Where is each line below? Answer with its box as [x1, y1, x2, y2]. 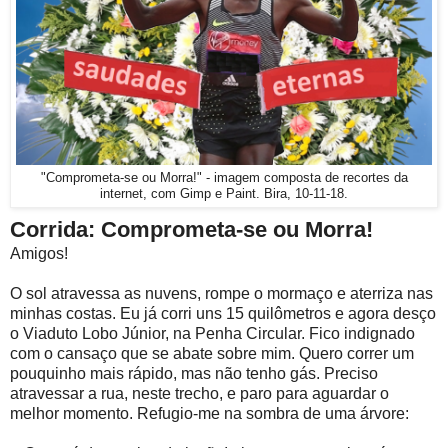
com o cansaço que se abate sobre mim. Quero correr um [10, 345, 414, 363]
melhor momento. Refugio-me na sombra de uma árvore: [10, 405, 409, 423]
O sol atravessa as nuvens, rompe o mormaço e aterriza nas [10, 285, 433, 303]
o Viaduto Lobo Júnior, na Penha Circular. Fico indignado [10, 325, 415, 343]
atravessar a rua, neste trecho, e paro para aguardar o [10, 385, 389, 403]
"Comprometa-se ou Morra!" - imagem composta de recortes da [40, 171, 408, 186]
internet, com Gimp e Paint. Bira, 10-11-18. [100, 187, 348, 202]
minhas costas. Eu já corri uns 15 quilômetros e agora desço [10, 305, 436, 323]
